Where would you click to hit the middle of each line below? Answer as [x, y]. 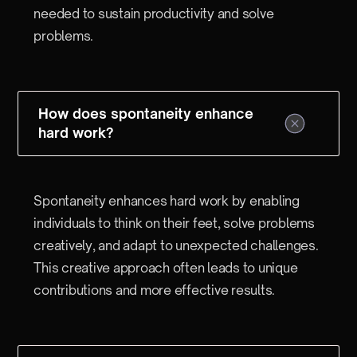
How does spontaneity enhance [146, 114]
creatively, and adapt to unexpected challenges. [176, 245]
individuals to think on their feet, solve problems [174, 223]
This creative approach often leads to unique [166, 268]
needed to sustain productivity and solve [154, 14]
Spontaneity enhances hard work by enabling [167, 201]
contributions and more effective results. [155, 290]
